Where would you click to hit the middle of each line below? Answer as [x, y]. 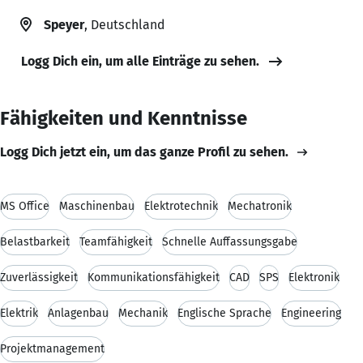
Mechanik [143, 313]
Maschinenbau [97, 206]
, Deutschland [124, 24]
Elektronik [314, 277]
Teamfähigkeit [116, 241]
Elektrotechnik [181, 206]
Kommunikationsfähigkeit [154, 277]
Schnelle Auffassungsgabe [230, 241]
